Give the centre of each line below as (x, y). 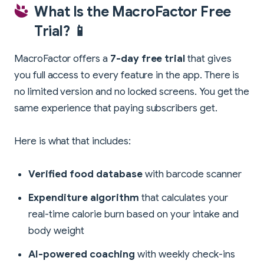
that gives (208, 58)
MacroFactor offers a (62, 58)
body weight (56, 230)
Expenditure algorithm (84, 197)
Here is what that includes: (72, 141)
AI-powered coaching (82, 254)
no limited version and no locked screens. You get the (132, 91)
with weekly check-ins (185, 254)
